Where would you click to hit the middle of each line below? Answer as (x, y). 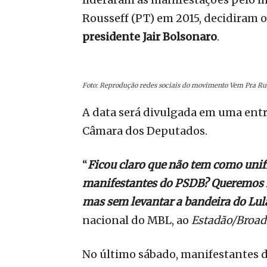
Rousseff (105, 18)
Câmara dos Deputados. (145, 131)
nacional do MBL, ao (137, 221)
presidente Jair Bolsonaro (150, 37)
